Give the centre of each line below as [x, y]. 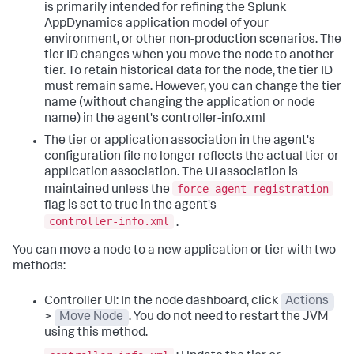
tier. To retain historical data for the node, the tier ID [188, 72]
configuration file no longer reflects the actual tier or [192, 157]
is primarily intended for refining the [146, 9]
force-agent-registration [253, 188]
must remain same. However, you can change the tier [193, 88]
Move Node [92, 318]
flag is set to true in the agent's [130, 206]
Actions [307, 302]
